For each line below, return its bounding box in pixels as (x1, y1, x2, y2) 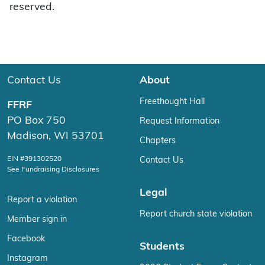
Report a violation (7, 195, 77, 205)
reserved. (9, 2, 54, 12)
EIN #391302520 (7, 155, 62, 163)
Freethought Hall (140, 97, 205, 106)
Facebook (7, 234, 45, 244)
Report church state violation (140, 209, 252, 219)
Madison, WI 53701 (7, 131, 104, 141)
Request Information (140, 117, 219, 126)
